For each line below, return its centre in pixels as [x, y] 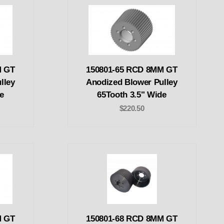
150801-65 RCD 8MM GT [132, 69]
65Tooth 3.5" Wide [132, 94]
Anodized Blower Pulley [132, 82]
